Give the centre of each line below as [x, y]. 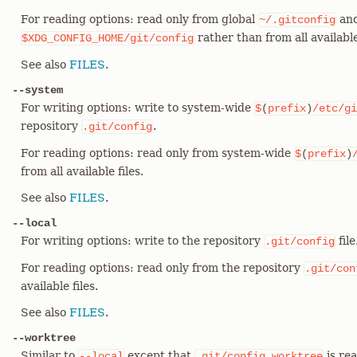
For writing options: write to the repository [142, 241]
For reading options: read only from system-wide [157, 153]
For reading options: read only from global [139, 19]
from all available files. [82, 171]
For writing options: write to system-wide [137, 108]
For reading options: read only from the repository [162, 268]
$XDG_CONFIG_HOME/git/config [108, 38]
